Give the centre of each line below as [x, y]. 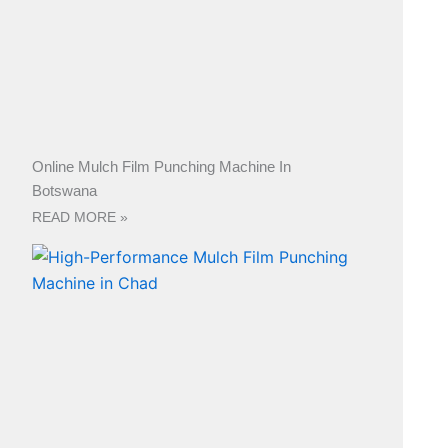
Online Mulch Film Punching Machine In [161, 167]
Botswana [64, 191]
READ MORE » [79, 217]
